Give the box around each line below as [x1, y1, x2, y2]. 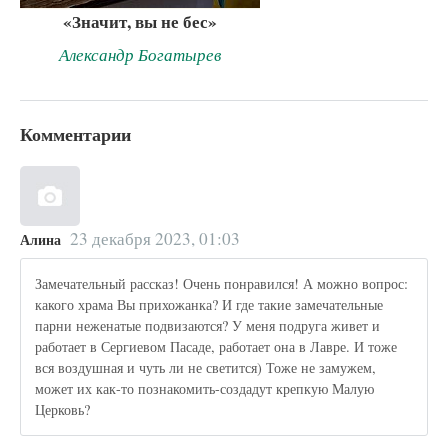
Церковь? [35, 400, 91, 420]
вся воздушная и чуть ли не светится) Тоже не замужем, [35, 358, 377, 378]
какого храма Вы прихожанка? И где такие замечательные [35, 295, 384, 315]
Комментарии [20, 120, 131, 147]
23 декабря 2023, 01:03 [69, 226, 240, 250]
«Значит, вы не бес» [63, 8, 217, 34]
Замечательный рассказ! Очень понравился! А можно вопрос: [35, 274, 409, 294]
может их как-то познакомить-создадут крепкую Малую [35, 379, 375, 399]
